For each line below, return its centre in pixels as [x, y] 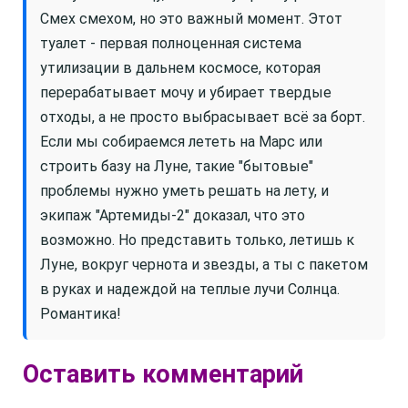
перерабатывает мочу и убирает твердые [186, 92]
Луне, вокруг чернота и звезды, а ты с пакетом [204, 265]
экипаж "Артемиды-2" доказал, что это [173, 215]
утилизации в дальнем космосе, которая [180, 68]
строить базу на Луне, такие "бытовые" [177, 166]
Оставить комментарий [163, 374]
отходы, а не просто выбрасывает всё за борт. [203, 117]
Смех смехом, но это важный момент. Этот [191, 19]
